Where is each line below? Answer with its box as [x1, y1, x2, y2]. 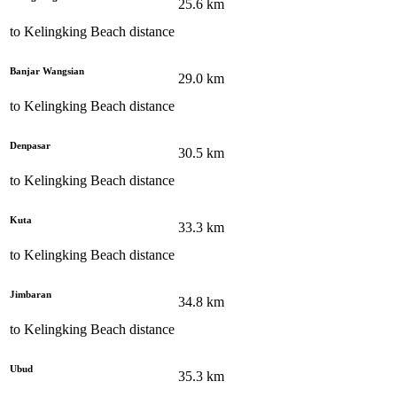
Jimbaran [10, 288, 51, 300]
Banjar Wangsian [10, 65, 84, 76]
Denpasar [10, 139, 51, 151]
